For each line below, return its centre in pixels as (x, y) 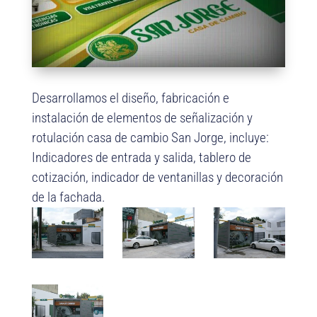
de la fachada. (68, 197)
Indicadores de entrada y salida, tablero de (141, 158)
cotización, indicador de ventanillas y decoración (157, 178)
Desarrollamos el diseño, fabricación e (130, 98)
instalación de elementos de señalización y (142, 118)
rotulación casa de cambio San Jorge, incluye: (150, 138)
